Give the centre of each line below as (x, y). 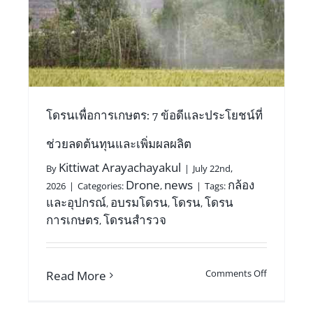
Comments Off (236, 273)
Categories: (101, 185)
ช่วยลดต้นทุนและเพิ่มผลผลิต (118, 144)
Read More (76, 275)
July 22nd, (212, 168)
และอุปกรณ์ (76, 202)
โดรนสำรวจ (134, 219)
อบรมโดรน (139, 202)
